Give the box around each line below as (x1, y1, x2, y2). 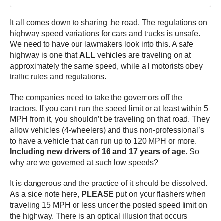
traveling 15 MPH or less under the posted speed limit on (10, 201, 207, 210)
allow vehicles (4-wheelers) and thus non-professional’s (10, 126, 204, 135)
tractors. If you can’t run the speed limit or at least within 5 (10, 104, 208, 113)
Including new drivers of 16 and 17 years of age (10, 147, 185, 156)
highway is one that (10, 51, 79, 60)
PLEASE (81, 190, 114, 199)
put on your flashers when (114, 190, 206, 199)
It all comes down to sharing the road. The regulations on (10, 18, 207, 27)
